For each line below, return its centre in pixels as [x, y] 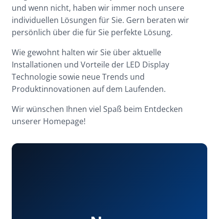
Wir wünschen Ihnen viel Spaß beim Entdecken [97, 109]
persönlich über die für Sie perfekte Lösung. [92, 32]
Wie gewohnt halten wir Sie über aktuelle [87, 52]
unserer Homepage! [49, 121]
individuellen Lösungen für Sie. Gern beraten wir [100, 20]
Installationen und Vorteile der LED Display [90, 65]
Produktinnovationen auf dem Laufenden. [89, 89]
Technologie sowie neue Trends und [78, 77]
